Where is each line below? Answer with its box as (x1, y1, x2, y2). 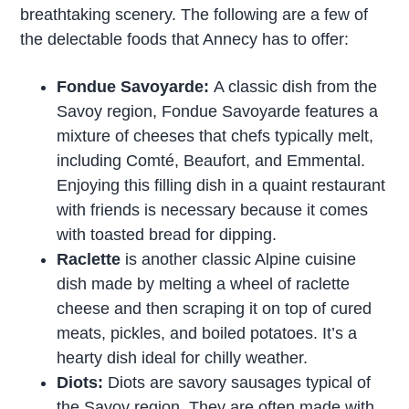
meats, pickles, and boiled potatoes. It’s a (57, 324, 358, 343)
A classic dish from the (214, 78, 378, 97)
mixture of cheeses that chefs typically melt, (57, 127, 374, 146)
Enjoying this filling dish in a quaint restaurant (57, 176, 386, 195)
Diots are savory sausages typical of (103, 373, 372, 393)
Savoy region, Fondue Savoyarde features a (57, 102, 379, 121)
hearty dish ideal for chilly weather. (57, 349, 309, 368)
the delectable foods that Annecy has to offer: (20, 30, 350, 49)
